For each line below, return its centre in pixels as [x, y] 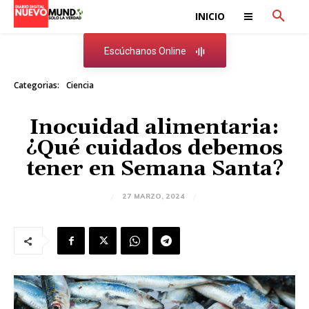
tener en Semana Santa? [154, 169]
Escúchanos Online [145, 51]
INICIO [210, 16]
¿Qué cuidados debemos [154, 148]
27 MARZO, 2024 [153, 197]
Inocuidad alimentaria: [154, 128]
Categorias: [37, 85]
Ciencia [80, 85]
